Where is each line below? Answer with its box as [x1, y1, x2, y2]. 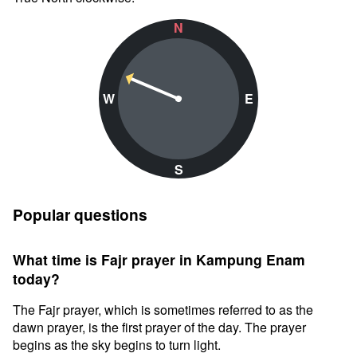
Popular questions [13, 203, 147, 226]
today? [13, 269, 60, 288]
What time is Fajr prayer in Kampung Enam [13, 249, 305, 269]
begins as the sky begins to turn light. [13, 335, 221, 354]
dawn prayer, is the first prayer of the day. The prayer [13, 318, 306, 336]
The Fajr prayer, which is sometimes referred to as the [13, 300, 313, 319]
